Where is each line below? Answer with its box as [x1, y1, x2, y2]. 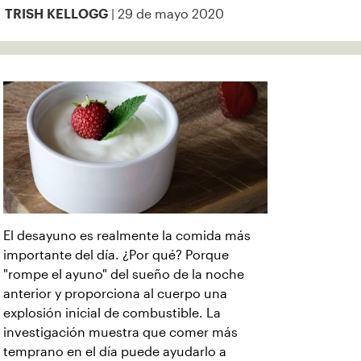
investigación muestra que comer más [3, 326, 238, 339]
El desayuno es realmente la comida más [3, 229, 251, 243]
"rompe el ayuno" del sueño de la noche [3, 268, 244, 281]
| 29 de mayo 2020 [108, 7, 224, 21]
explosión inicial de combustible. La [3, 306, 221, 320]
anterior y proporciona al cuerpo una [3, 287, 227, 301]
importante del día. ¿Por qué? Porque [3, 248, 229, 262]
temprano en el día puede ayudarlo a [3, 345, 226, 359]
